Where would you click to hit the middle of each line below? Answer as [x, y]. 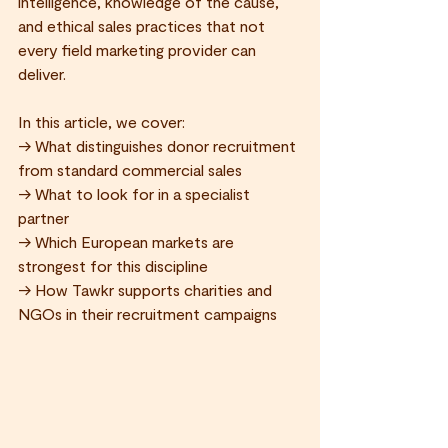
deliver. [42, 73]
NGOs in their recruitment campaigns [147, 313]
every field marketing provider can [139, 49]
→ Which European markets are [128, 241]
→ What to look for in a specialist [136, 193]
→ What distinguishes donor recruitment [159, 145]
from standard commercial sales [132, 169]
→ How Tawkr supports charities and [147, 289]
